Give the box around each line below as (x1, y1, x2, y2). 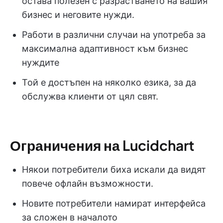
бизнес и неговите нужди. (22, 9, 134, 20)
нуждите (22, 57, 59, 68)
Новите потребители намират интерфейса (22, 198, 206, 209)
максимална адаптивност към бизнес (22, 43, 188, 54)
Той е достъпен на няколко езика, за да (22, 77, 196, 88)
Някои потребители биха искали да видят (22, 164, 206, 175)
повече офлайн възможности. (22, 178, 153, 189)
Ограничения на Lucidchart (10, 136, 194, 154)
